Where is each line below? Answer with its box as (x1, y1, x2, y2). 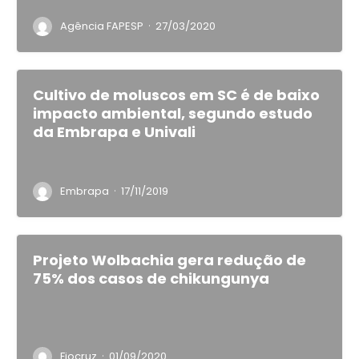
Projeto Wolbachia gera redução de (33, 250, 306, 270)
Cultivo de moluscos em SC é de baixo (33, 85, 320, 105)
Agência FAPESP (60, 18, 143, 34)
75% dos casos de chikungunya (33, 268, 269, 288)
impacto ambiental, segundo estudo (33, 103, 313, 123)
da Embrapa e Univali (33, 122, 196, 142)
